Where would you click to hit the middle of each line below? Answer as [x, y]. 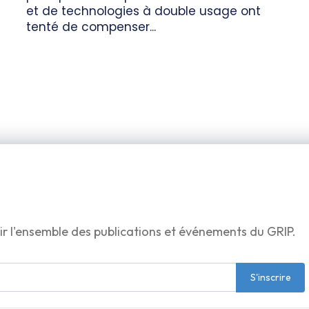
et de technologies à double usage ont [143, 11]
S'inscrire [270, 278]
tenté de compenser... [91, 27]
